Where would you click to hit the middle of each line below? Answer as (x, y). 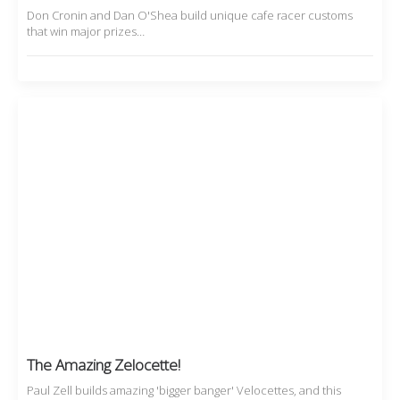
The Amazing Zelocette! (104, 365)
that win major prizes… (86, 32)
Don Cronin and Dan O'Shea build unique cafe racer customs (190, 16)
